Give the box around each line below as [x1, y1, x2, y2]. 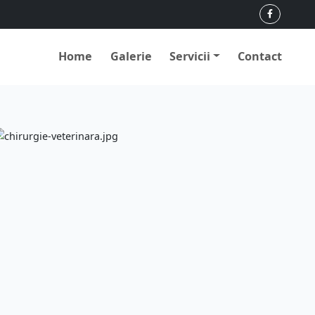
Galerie [110, 48, 152, 64]
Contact [238, 48, 283, 64]
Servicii [169, 48, 211, 64]
